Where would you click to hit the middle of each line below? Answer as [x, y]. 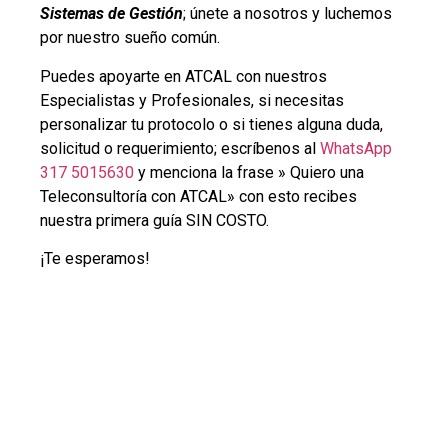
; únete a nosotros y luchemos [287, 14]
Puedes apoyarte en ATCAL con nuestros [183, 76]
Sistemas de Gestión [111, 14]
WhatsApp [356, 148]
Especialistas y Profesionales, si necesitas [192, 100]
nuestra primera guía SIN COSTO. [154, 220]
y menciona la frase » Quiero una [249, 172]
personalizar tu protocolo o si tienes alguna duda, [211, 124]
